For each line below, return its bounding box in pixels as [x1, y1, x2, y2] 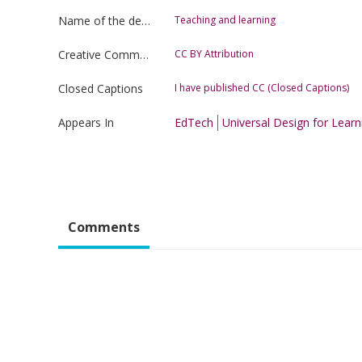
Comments [68, 217, 140, 236]
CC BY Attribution [175, 46, 254, 61]
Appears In [58, 114, 114, 130]
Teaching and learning [175, 12, 276, 27]
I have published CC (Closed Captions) [175, 80, 349, 95]
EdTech [175, 114, 213, 130]
